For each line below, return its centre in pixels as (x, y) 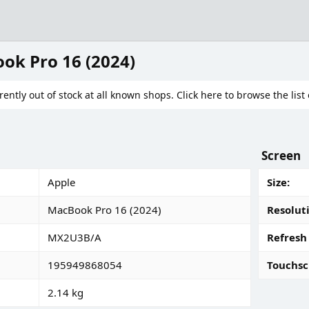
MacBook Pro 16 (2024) (104, 210)
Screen (281, 156)
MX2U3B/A (74, 237)
